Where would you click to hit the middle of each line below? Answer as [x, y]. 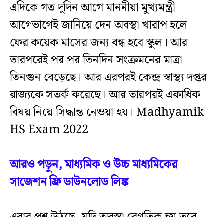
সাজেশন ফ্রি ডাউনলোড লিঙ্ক [69, 182]
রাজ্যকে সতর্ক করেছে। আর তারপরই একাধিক [105, 95]
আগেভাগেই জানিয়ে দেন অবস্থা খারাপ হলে [98, 25]
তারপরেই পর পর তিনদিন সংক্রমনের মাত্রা [96, 60]
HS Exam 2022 [49, 130]
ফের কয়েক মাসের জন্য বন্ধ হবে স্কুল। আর [99, 43]
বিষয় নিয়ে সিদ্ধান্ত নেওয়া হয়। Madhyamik [107, 113]
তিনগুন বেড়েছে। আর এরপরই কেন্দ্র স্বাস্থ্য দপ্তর [108, 78]
